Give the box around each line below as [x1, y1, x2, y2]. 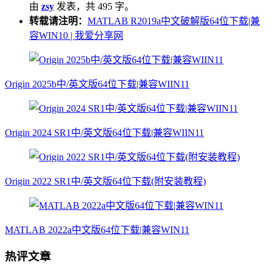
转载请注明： [29, 15, 87, 26]
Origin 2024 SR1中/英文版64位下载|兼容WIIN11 [5, 127, 204, 138]
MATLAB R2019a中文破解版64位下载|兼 [87, 15, 260, 26]
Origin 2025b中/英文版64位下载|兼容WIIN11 [5, 78, 189, 89]
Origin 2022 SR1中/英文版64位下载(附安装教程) [5, 175, 206, 186]
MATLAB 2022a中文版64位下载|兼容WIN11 [5, 224, 189, 235]
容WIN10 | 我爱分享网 [29, 30, 123, 41]
